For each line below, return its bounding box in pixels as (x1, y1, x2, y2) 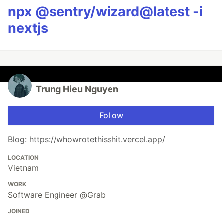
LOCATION (8, 154, 39, 162)
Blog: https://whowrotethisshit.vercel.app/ (8, 134, 165, 145)
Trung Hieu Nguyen (36, 84, 118, 95)
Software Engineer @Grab (8, 190, 106, 200)
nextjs (8, 20, 48, 37)
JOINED (8, 207, 30, 215)
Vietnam (8, 163, 39, 173)
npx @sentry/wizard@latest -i (8, 3, 203, 20)
